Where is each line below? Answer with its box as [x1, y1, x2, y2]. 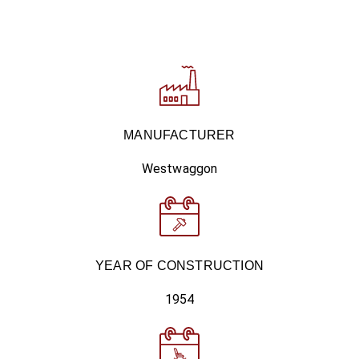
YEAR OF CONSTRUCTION [95, 259, 264, 272]
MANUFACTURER [123, 128, 236, 142]
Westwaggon [141, 161, 218, 176]
